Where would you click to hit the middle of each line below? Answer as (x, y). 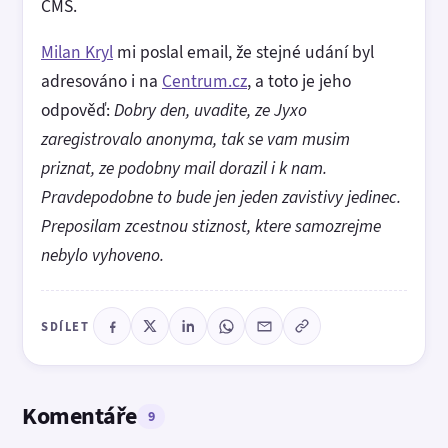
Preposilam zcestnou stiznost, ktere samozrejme (211, 226)
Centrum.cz (204, 81)
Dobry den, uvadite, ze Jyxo (210, 110)
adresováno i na (101, 81)
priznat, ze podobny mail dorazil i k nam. (184, 168)
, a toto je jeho (299, 81)
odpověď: (77, 110)
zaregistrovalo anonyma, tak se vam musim (195, 139)
